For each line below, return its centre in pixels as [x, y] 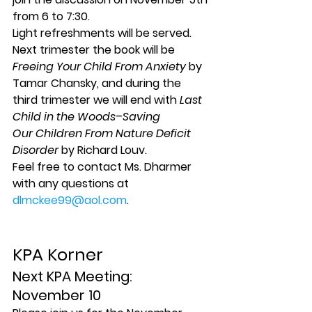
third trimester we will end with [96, 100]
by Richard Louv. [103, 150]
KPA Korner [58, 255]
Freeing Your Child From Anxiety [99, 67]
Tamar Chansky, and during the [98, 83]
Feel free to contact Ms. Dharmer [103, 167]
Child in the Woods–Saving [88, 117]
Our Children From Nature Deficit [103, 133]
